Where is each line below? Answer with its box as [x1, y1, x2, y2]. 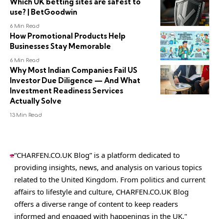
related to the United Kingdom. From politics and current [14, 175, 206, 184]
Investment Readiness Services [10, 86, 123, 95]
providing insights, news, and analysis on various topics [14, 162, 202, 172]
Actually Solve [10, 96, 62, 106]
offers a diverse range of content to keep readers [14, 199, 178, 209]
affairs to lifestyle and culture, [14, 187, 116, 197]
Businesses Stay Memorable [10, 42, 111, 51]
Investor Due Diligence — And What [10, 76, 140, 85]
